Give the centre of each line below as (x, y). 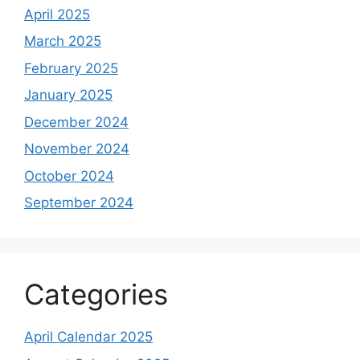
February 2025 (71, 68)
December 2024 (76, 122)
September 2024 (79, 203)
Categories (96, 295)
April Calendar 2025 (88, 337)
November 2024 (77, 149)
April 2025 (57, 14)
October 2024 (69, 176)
